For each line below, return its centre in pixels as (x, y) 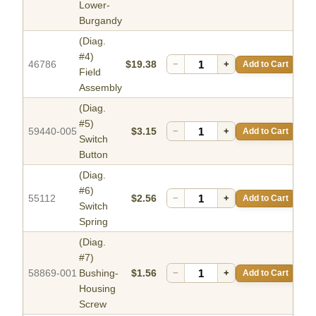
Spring (93, 222)
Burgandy (101, 21)
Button (93, 155)
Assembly (101, 88)
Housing (97, 289)
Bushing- (99, 273)
